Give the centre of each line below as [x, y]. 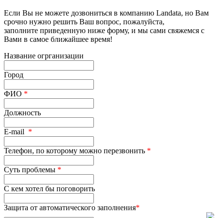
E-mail [16, 131]
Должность [22, 112]
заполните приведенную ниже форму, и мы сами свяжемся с [104, 30]
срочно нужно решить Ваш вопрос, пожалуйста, [84, 21]
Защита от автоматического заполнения [70, 207]
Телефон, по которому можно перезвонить [75, 150]
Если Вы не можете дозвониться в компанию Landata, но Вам [106, 13]
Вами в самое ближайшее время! [58, 39]
